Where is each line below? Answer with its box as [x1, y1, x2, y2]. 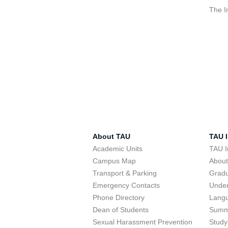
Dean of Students [93, 206, 149, 214]
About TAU [93, 132, 130, 140]
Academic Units [93, 145, 142, 153]
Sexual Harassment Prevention [93, 218, 192, 226]
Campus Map [93, 157, 136, 165]
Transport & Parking [93, 169, 157, 177]
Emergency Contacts [93, 181, 160, 189]
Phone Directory [93, 193, 145, 202]
